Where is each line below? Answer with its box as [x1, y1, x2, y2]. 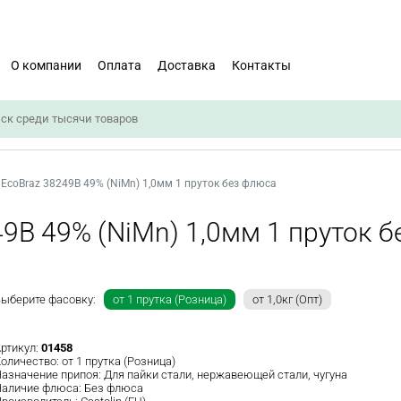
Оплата [98, 57, 141, 73]
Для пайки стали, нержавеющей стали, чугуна [104, 368, 347, 381]
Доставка [158, 57, 216, 73]
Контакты [232, 57, 291, 73]
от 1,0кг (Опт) [252, 293, 322, 306]
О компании [11, 57, 81, 73]
